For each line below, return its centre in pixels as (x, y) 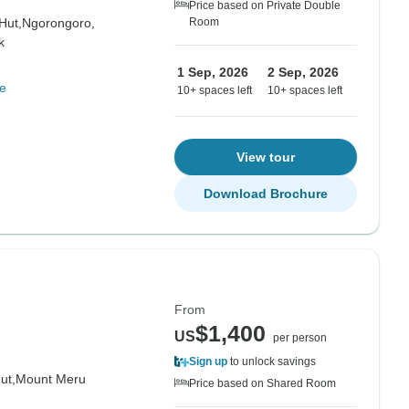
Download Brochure (266, 194)
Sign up (208, 362)
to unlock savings (272, 362)
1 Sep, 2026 (213, 72)
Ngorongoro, (58, 23)
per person (300, 338)
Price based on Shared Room (262, 383)
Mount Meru (50, 379)
